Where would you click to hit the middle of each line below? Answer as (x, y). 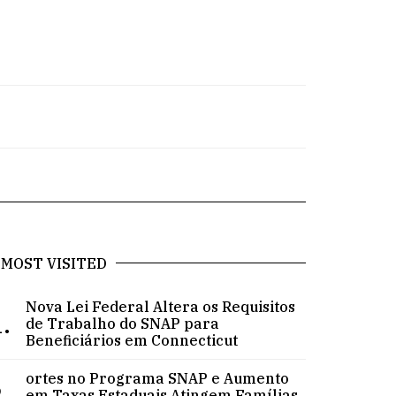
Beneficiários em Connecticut (132, 340)
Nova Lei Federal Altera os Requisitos (161, 306)
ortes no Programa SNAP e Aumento (158, 378)
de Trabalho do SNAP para (123, 323)
